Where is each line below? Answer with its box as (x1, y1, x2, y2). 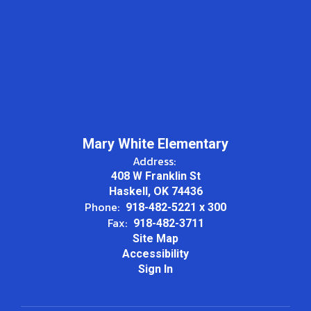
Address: (132, 152, 176, 169)
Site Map (133, 231, 178, 245)
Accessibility (122, 246, 189, 260)
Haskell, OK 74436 (108, 184, 203, 198)
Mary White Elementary (83, 135, 228, 152)
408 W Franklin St (110, 169, 201, 183)
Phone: (85, 198, 119, 215)
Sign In (138, 262, 173, 276)
